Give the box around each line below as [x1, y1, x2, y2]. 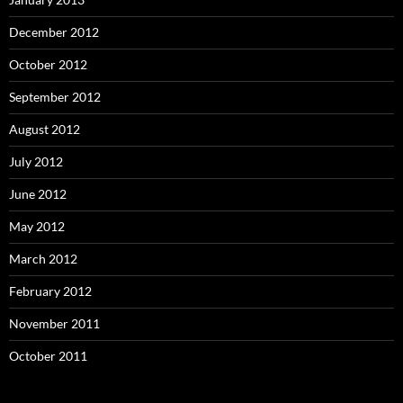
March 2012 [9, 251, 77, 266]
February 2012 [9, 283, 92, 299]
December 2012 [9, 24, 99, 40]
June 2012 [9, 186, 67, 201]
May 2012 [9, 219, 65, 234]
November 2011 [9, 316, 100, 331]
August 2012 [9, 121, 80, 137]
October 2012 [9, 57, 87, 72]
